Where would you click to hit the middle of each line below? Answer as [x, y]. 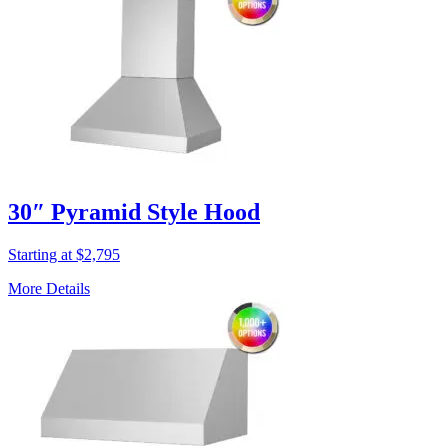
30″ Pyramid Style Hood [134, 212]
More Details [49, 288]
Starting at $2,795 [64, 254]
